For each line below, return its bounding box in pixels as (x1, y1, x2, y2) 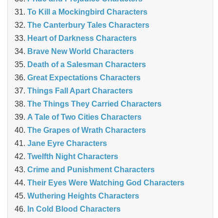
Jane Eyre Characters (27, 139, 107, 148)
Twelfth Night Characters (27, 152, 118, 161)
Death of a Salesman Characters (27, 60, 146, 69)
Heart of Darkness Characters (27, 34, 137, 43)
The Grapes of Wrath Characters (27, 126, 146, 135)
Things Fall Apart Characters (27, 87, 133, 95)
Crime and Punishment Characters (27, 165, 155, 174)
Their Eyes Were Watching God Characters (27, 179, 184, 187)
